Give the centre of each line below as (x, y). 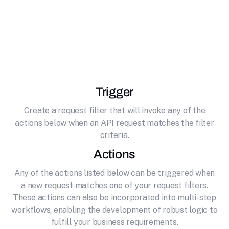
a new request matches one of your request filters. (114, 185)
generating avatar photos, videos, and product (114, 39)
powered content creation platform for (114, 25)
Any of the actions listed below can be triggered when (114, 173)
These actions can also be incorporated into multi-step (114, 198)
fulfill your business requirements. (114, 222)
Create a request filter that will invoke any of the (114, 111)
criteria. (114, 135)
